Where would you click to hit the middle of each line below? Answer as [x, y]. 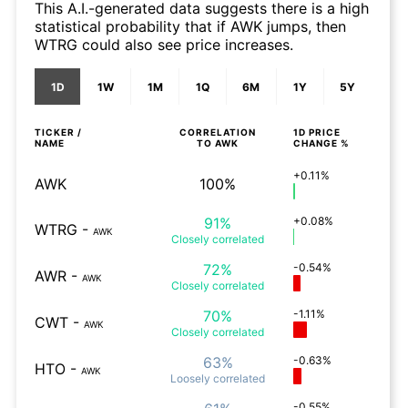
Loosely [190, 378]
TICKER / [58, 132]
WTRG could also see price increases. [164, 45]
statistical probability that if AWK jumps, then [190, 26]
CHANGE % [321, 143]
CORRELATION [218, 132]
